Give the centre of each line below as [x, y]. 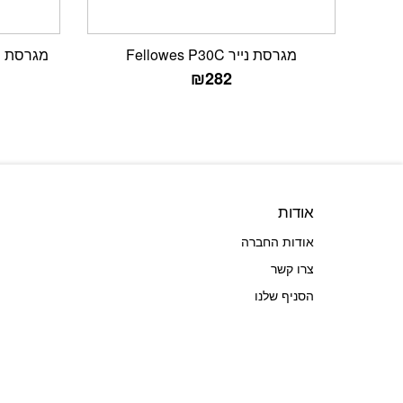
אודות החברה [277, 242]
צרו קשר [292, 269]
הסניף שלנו [284, 296]
